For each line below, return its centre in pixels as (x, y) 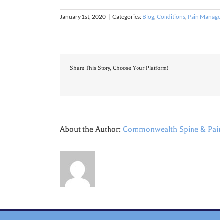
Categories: (127, 17)
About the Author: (91, 129)
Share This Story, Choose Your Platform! (119, 68)
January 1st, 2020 (83, 17)
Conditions (171, 17)
